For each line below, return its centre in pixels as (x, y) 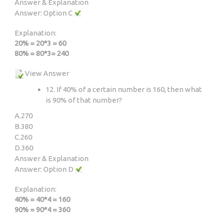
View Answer (47, 73)
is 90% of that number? (84, 100)
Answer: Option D (45, 169)
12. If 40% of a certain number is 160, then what (124, 90)
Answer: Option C (44, 13)
